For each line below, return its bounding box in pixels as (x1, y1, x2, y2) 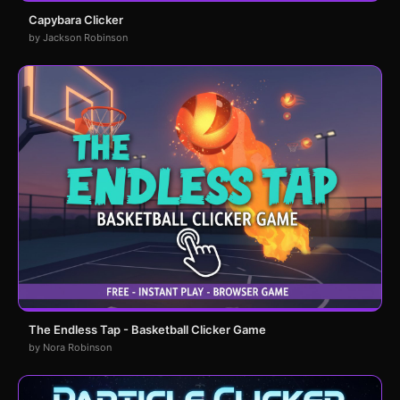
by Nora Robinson (29, 340, 112, 354)
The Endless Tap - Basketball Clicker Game (29, 321, 266, 337)
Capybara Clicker (29, 12, 123, 27)
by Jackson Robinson (29, 30, 128, 44)
